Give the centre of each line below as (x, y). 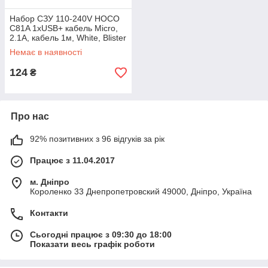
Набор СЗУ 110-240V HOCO (65, 19)
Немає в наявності (46, 52)
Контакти (49, 213)
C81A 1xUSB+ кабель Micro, (64, 28)
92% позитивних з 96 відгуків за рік (97, 139)
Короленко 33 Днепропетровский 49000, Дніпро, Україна (141, 191)
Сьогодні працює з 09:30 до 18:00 (101, 234)
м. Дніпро (50, 182)
